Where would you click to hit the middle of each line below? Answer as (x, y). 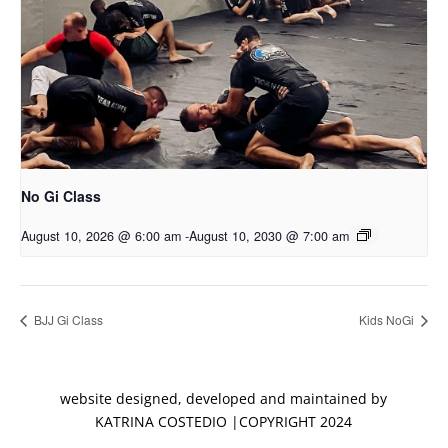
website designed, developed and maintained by (224, 398)
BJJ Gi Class (67, 319)
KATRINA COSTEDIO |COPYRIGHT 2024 (224, 421)
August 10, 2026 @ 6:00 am (101, 236)
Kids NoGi (388, 319)
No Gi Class (61, 196)
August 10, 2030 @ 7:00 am (269, 236)
